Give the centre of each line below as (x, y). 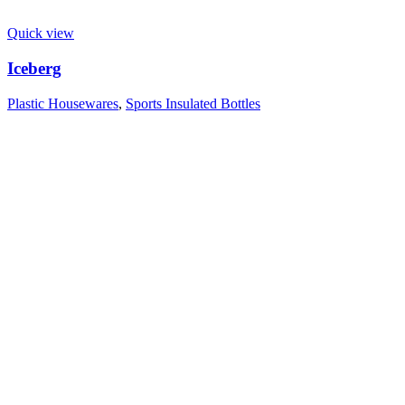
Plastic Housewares (63, 103)
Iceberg (34, 69)
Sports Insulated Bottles (193, 103)
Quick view (41, 33)
